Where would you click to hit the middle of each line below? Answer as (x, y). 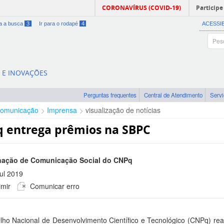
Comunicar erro (54, 186)
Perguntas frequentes (110, 95)
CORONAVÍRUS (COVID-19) (141, 8)
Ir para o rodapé (59, 23)
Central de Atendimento (173, 95)
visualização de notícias (123, 110)
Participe (209, 8)
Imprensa (62, 110)
